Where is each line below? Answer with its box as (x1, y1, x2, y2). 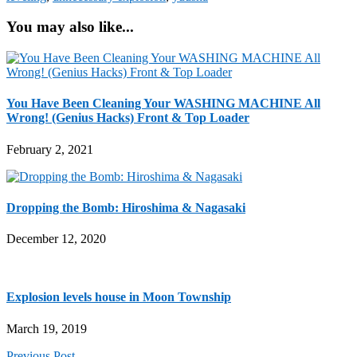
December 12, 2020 (6, 232, 106, 246)
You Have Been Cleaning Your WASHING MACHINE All (6, 96, 320, 111)
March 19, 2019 (6, 321, 87, 335)
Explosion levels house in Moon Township (6, 290, 231, 304)
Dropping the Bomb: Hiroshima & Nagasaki (6, 200, 245, 214)
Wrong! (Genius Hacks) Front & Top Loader (6, 111, 249, 125)
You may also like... (6, 18, 134, 36)
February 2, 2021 (6, 142, 93, 156)
